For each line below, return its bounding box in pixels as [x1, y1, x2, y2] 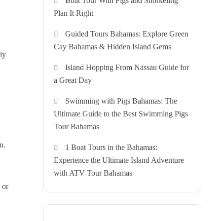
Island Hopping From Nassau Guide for [65, 63, 189, 72]
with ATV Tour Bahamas [54, 169, 132, 178]
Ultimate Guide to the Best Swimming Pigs [54, 110, 188, 118]
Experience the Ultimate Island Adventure [54, 156, 184, 165]
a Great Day [54, 76, 92, 85]
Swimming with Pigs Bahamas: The [65, 97, 178, 106]
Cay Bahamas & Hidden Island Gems [54, 42, 171, 51]
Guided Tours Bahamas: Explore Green [65, 30, 189, 38]
